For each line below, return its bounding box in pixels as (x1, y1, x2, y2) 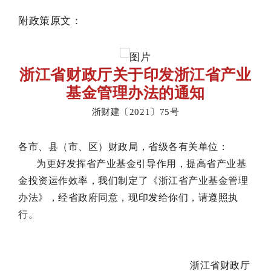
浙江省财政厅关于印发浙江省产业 (19, 67, 252, 83)
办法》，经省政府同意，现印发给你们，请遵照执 (18, 192, 238, 203)
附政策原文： (18, 15, 82, 27)
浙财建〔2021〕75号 (91, 107, 180, 117)
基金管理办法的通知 (66, 85, 205, 102)
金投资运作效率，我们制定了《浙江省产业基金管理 (18, 175, 249, 186)
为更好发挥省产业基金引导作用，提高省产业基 (36, 158, 247, 169)
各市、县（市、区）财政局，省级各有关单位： (18, 142, 229, 152)
